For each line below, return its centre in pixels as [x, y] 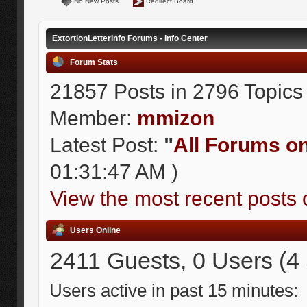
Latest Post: [107, 144]
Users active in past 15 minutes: [173, 291]
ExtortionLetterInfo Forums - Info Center [130, 38]
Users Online [95, 231]
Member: [93, 118]
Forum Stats [94, 62]
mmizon [175, 118]
